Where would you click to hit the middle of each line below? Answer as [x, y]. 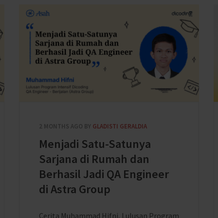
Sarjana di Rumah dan [94, 159]
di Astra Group [75, 189]
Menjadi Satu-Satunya [95, 144]
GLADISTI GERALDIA [120, 126]
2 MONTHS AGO [61, 126]
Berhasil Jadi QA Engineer [104, 174]
